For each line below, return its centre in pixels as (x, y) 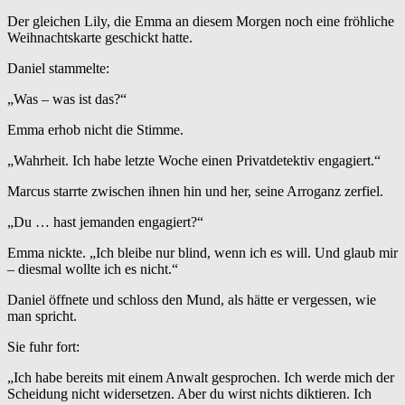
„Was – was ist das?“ (67, 99)
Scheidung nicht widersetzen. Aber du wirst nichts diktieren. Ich (189, 394)
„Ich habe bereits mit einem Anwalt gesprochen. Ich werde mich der (201, 378)
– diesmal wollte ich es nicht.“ (93, 269)
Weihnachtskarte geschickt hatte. (100, 38)
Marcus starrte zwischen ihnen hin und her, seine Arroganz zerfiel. (195, 192)
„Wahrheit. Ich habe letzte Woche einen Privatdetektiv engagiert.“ (194, 161)
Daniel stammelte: (58, 69)
